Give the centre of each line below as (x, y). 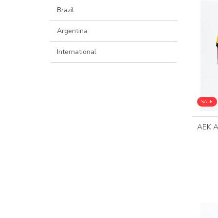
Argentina (72, 31)
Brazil (65, 10)
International (77, 52)
